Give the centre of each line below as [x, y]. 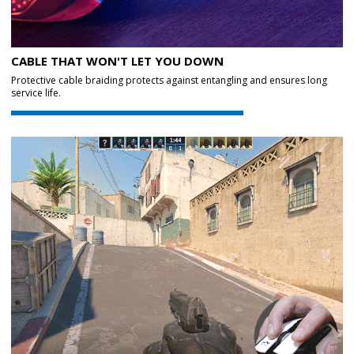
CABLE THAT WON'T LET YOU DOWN [117, 61]
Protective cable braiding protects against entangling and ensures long [169, 80]
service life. [36, 93]
